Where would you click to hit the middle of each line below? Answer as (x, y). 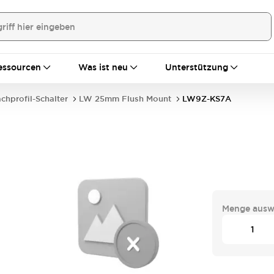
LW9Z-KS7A (207, 99)
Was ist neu (103, 67)
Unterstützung (197, 67)
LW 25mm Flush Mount (125, 99)
